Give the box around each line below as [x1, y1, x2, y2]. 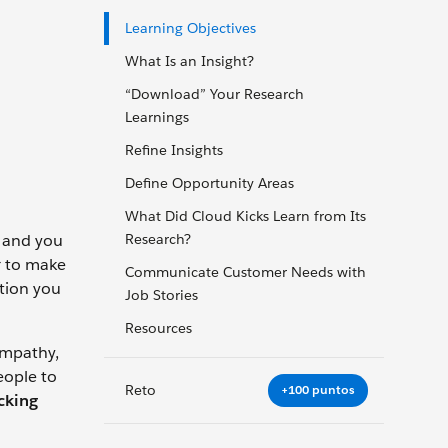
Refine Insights [125, 141, 223, 159]
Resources [125, 319, 192, 337]
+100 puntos [281, 381, 355, 399]
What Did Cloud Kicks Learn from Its [125, 207, 366, 225]
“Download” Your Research [125, 85, 304, 103]
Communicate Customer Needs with [125, 263, 366, 281]
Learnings [125, 108, 189, 126]
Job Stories [125, 286, 198, 304]
